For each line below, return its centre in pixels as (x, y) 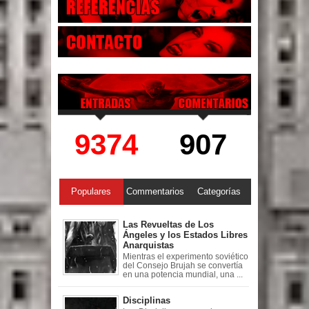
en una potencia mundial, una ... (183, 274)
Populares (91, 192)
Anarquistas (148, 246)
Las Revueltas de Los (168, 225)
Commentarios (155, 192)
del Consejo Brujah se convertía (183, 265)
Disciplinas (147, 300)
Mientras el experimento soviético (186, 256)
